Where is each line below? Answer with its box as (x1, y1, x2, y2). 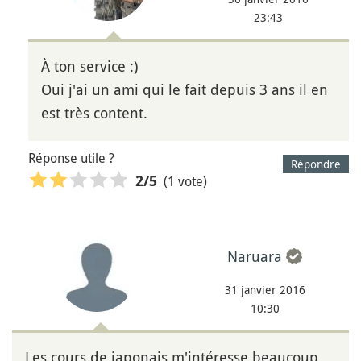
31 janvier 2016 (224, 281, 305, 297)
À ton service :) (41, 56, 138, 77)
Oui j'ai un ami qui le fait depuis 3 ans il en (41, 80, 328, 100)
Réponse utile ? (28, 149, 114, 168)
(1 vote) (164, 172, 207, 190)
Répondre (291, 156, 341, 172)
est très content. (41, 103, 147, 123)
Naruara (227, 246, 282, 266)
